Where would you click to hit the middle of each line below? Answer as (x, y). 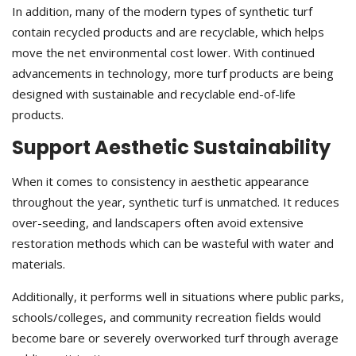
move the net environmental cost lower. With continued (163, 53)
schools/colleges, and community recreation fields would (166, 317)
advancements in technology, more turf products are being (173, 74)
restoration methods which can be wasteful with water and (173, 244)
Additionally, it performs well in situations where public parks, (178, 297)
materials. (39, 264)
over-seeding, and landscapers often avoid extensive (158, 223)
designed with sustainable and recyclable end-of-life (154, 94)
